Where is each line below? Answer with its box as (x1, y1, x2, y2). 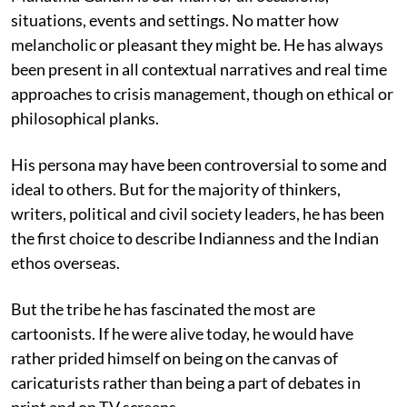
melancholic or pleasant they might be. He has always (11, 34, 383, 55)
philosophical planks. (11, 107, 159, 128)
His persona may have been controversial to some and (11, 154, 387, 174)
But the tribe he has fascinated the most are (11, 298, 315, 319)
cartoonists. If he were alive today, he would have (11, 323, 353, 343)
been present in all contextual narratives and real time (11, 58, 387, 79)
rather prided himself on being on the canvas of (11, 347, 338, 368)
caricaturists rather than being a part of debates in (11, 372, 361, 392)
